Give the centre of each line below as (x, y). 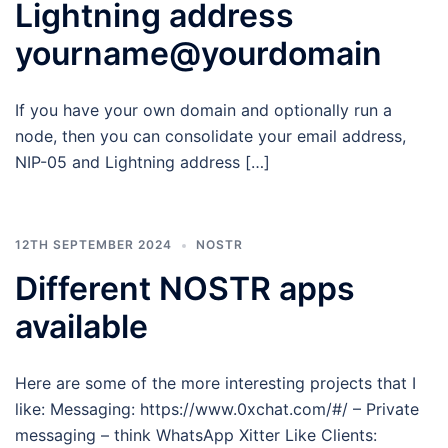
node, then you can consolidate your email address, (210, 136)
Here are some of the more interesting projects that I (215, 383)
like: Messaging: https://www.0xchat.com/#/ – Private (217, 409)
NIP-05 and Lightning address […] (142, 162)
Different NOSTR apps (185, 288)
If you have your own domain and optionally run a (203, 110)
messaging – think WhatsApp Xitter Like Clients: (196, 435)
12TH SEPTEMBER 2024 (93, 244)
